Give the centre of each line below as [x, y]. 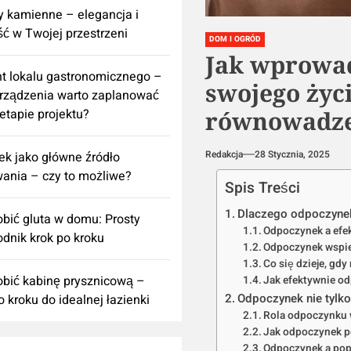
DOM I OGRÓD [235, 40]
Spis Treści [262, 188]
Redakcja [224, 155]
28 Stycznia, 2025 [292, 155]
